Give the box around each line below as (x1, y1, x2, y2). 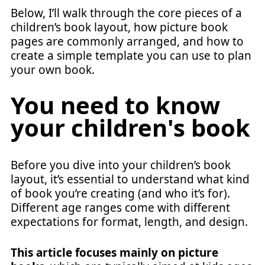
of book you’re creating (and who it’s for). (11, 185, 230, 201)
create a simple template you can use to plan (11, 48, 251, 63)
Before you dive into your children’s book (11, 157, 231, 173)
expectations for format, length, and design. (11, 214, 248, 230)
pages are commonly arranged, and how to (11, 34, 244, 49)
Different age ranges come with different (11, 199, 230, 215)
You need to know (11, 88, 220, 121)
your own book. (11, 62, 95, 77)
